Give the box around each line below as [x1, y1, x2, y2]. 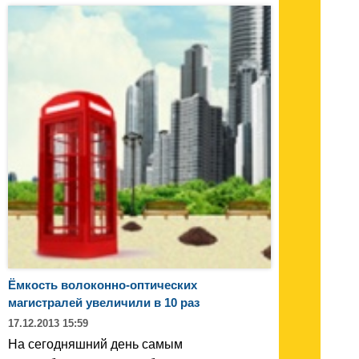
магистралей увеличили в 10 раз [8, 295, 200, 309]
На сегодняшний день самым [8, 337, 183, 351]
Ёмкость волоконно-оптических [8, 277, 197, 292]
